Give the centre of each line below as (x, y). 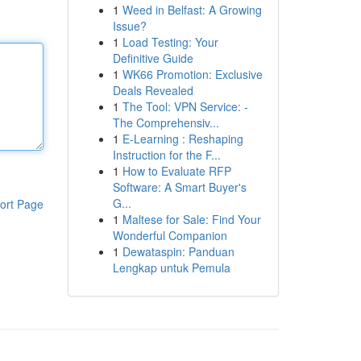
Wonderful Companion (170, 235)
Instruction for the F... (166, 155)
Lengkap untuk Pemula (171, 268)
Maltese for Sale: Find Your (191, 219)
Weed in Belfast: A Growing (192, 10)
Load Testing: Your (170, 42)
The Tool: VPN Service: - (185, 106)
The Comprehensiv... (166, 122)
